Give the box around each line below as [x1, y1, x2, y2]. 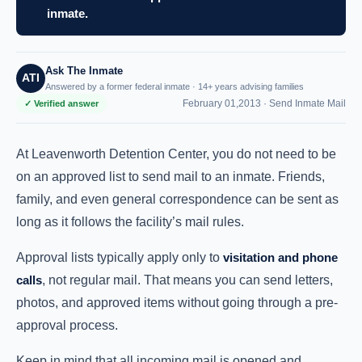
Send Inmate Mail [269, 97, 346, 109]
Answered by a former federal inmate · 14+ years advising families [45, 82, 304, 92]
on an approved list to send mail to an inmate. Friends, [16, 170, 325, 184]
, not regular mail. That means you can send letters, [42, 273, 333, 288]
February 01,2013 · [183, 97, 269, 109]
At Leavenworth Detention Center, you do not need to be [16, 147, 336, 162]
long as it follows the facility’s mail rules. [16, 215, 244, 229]
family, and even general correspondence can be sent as [16, 192, 339, 207]
